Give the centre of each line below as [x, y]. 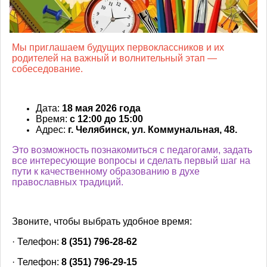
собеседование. [47, 69]
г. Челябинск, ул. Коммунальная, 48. [151, 130]
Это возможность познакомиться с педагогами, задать [132, 150]
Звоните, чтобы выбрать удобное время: [102, 221]
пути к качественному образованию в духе [106, 171]
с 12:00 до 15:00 [106, 119]
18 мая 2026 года [101, 108]
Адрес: [51, 130]
